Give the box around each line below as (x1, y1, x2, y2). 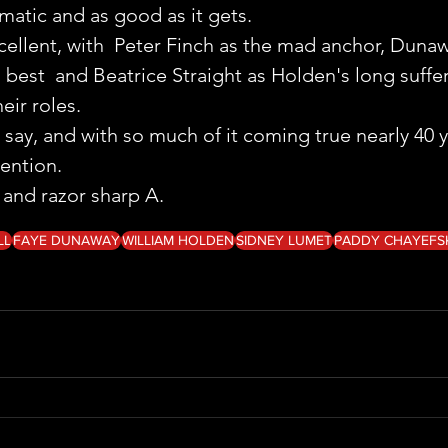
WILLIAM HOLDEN (122, 232, 234, 248)
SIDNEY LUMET (236, 232, 332, 248)
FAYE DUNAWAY (13, 232, 120, 248)
